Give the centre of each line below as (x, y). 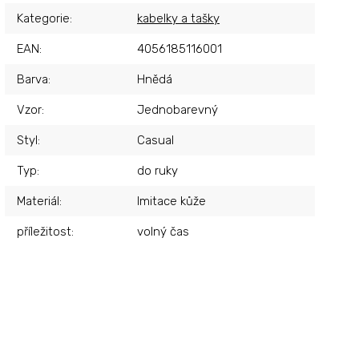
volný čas (163, 231)
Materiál (38, 201)
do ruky (157, 170)
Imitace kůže (171, 201)
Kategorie (43, 18)
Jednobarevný (177, 109)
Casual (155, 140)
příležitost (44, 231)
